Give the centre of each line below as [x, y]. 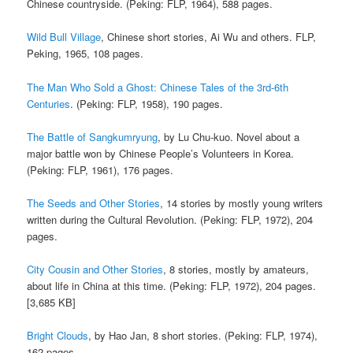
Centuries [49, 103]
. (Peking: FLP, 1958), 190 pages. [147, 103]
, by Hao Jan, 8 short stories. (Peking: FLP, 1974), [203, 336]
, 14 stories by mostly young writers [242, 203]
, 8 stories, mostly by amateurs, [236, 269]
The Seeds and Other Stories [94, 203]
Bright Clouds [58, 336]
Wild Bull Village [64, 37]
